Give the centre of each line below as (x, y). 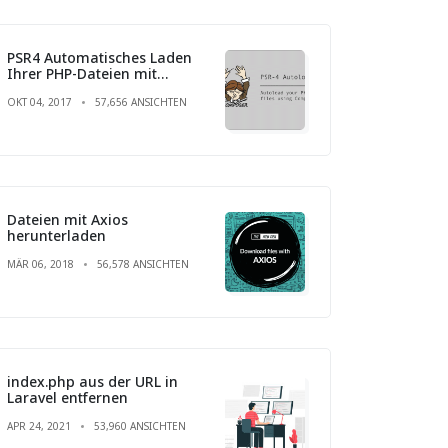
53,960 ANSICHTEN (140, 425)
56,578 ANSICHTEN (143, 263)
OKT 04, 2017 (39, 101)
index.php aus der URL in (92, 381)
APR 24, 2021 (39, 425)
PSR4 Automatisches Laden (99, 57)
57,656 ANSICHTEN (141, 101)
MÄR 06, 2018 (40, 263)
